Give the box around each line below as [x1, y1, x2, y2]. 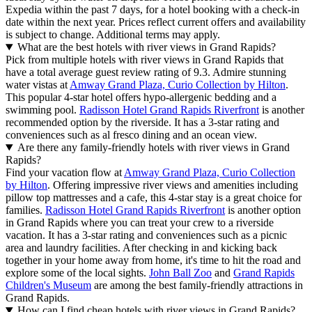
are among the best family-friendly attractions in [91, 279, 303, 292]
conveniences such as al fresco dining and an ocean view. [6, 129, 257, 141]
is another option [225, 204, 301, 217]
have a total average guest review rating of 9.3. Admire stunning [6, 66, 286, 79]
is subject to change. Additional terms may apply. [6, 29, 220, 41]
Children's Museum [6, 279, 91, 292]
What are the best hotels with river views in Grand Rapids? [17, 41, 276, 54]
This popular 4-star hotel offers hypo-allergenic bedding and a [6, 91, 276, 104]
